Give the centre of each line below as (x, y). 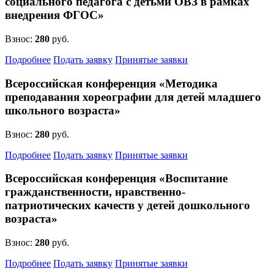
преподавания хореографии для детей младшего (133, 97)
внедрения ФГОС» (54, 15)
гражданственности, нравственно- (95, 192)
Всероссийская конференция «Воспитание (116, 179)
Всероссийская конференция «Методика (111, 83)
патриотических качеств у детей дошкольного (128, 206)
